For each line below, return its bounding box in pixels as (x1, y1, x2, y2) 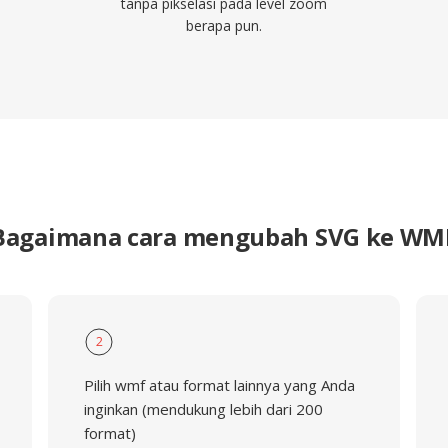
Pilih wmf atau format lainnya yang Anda (83, 375, 355, 395)
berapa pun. (186, 16, 262, 35)
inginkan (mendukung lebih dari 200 (83, 399, 323, 419)
